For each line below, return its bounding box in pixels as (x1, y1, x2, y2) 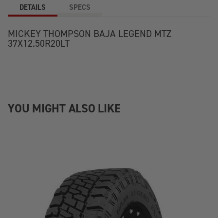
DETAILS (19, 2, 46, 12)
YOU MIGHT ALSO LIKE (8, 101, 121, 116)
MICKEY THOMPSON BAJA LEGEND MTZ (8, 28, 171, 39)
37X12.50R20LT (8, 37, 70, 49)
